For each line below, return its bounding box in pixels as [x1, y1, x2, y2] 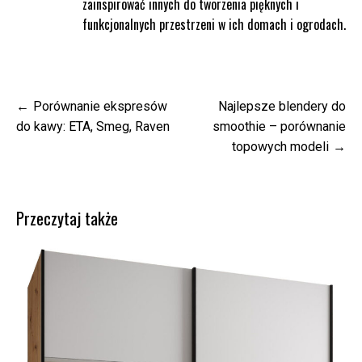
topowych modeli [232, 138, 329, 154]
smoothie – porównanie [213, 118, 346, 134]
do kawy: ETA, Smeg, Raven [16, 118, 170, 134]
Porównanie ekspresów [33, 98, 167, 114]
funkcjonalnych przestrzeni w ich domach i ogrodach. [82, 14, 346, 34]
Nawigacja [15, 91, 78, 117]
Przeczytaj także [16, 204, 118, 230]
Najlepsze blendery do [218, 98, 346, 114]
